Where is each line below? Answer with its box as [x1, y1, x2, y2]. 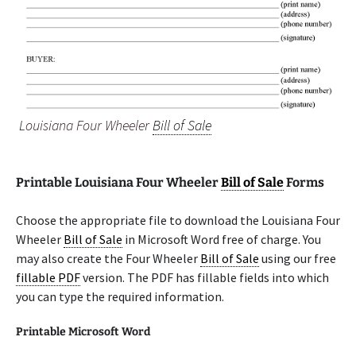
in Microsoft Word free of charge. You [122, 231, 321, 247]
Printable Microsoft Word [16, 325, 150, 339]
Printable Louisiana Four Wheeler [16, 175, 221, 190]
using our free [259, 250, 336, 266]
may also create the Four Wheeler [16, 250, 200, 266]
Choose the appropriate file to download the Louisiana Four [16, 212, 340, 228]
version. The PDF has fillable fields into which [80, 269, 329, 285]
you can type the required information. [16, 288, 224, 304]
